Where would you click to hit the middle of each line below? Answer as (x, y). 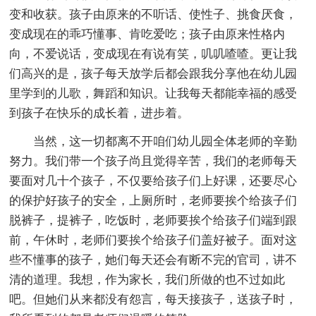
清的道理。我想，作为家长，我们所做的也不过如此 (147, 279)
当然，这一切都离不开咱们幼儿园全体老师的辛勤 (165, 141)
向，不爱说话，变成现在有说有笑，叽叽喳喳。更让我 (153, 54)
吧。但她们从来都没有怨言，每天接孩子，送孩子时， (153, 299)
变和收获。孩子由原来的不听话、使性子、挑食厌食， (153, 14)
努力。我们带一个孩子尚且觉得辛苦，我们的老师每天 (153, 161)
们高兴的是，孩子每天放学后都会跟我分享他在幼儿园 (153, 73)
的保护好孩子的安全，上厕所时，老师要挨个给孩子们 (153, 200)
